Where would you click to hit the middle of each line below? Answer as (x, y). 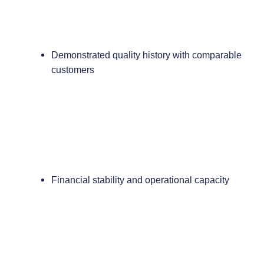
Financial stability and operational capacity (140, 179)
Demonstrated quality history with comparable (146, 55)
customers (72, 69)
